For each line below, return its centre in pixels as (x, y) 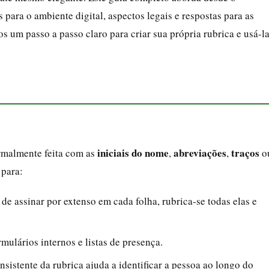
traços (245, 153)
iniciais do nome (133, 153)
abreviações (200, 153)
